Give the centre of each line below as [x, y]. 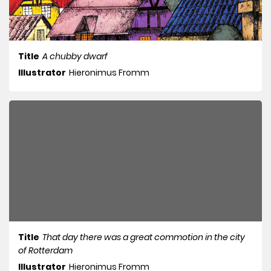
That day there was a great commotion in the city [144, 237]
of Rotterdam [45, 251]
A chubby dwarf [75, 57]
